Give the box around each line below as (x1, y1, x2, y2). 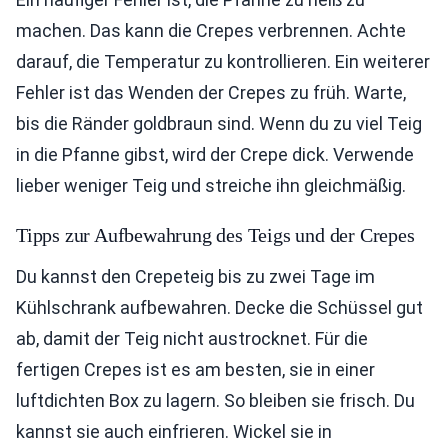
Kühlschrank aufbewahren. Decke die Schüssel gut (16, 297, 423, 319)
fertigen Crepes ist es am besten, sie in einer (16, 359, 375, 381)
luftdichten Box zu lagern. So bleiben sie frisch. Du (16, 390, 415, 412)
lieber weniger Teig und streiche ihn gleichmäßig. (16, 175, 406, 197)
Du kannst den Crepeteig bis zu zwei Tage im (16, 266, 375, 288)
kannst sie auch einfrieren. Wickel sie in (16, 421, 332, 443)
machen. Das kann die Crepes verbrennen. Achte (16, 20, 406, 42)
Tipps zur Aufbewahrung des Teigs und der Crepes (16, 224, 415, 247)
